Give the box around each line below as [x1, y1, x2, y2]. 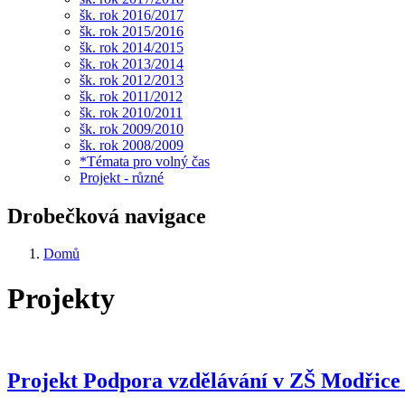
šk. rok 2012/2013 [80, 71, 184, 88]
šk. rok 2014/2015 [80, 39, 184, 55]
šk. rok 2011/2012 [80, 88, 183, 104]
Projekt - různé [80, 169, 164, 185]
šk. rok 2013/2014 [80, 55, 184, 71]
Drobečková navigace [7, 203, 206, 228]
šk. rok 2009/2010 [80, 120, 184, 137]
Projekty [7, 281, 115, 315]
